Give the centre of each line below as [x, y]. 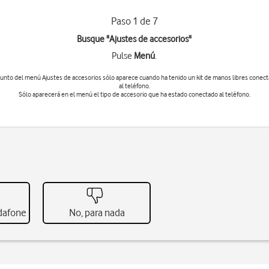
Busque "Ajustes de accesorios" [134, 39]
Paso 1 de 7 [134, 21]
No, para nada [97, 213]
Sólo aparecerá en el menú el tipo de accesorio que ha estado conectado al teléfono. [134, 94]
